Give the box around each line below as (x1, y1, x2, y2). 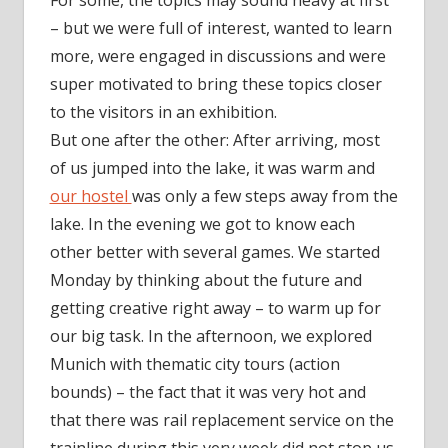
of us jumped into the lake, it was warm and (49, 157, 375, 180)
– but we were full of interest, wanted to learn (49, 17, 392, 40)
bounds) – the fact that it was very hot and (49, 381, 366, 404)
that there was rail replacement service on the (49, 409, 394, 432)
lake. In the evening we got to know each (49, 213, 355, 236)
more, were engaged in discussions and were (49, 45, 386, 68)
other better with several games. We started (49, 241, 380, 264)
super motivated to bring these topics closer (49, 73, 382, 96)
